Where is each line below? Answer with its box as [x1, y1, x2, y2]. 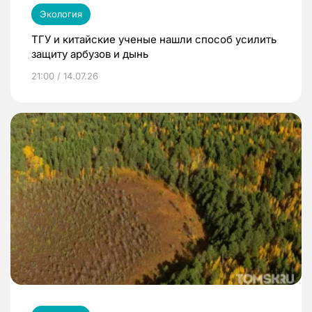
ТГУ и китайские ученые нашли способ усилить [31, 32, 276, 46]
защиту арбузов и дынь [31, 47, 148, 61]
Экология [40, 8, 82, 19]
